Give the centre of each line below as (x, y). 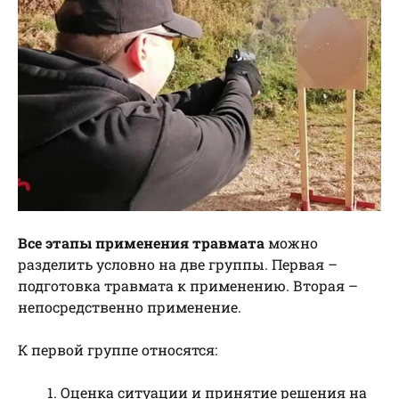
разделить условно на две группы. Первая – (178, 264)
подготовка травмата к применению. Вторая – (188, 285)
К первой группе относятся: (118, 349)
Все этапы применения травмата (141, 242)
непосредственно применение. (130, 306)
